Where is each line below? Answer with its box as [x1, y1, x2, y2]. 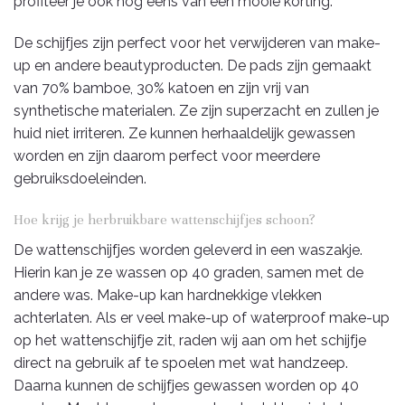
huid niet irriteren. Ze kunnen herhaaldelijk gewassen [14, 125, 355, 143]
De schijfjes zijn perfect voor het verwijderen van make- [14, 34, 381, 52]
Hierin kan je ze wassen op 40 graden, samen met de [14, 263, 363, 281]
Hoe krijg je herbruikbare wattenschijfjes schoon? [14, 211, 316, 228]
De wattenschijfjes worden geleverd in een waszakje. [14, 240, 363, 259]
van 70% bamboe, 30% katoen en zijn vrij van [14, 80, 309, 98]
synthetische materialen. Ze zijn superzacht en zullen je [14, 102, 379, 120]
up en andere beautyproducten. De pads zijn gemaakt [14, 57, 372, 75]
